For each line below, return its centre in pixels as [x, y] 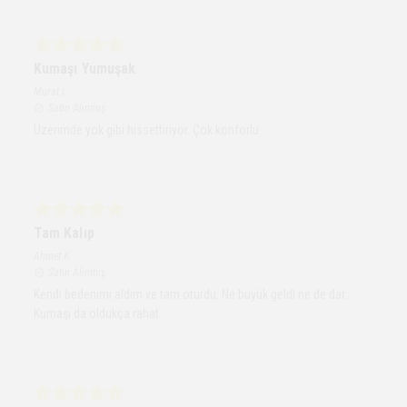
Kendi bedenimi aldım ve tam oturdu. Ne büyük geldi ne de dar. [190, 294]
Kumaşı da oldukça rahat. [98, 313]
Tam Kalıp [64, 233]
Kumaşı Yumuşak [85, 68]
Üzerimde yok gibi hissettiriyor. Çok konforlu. [148, 129]
